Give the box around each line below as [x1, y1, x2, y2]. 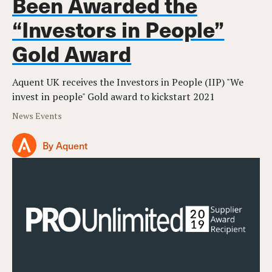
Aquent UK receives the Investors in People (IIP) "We [12, 75, 243, 89]
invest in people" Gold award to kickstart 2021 [12, 90, 215, 104]
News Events [12, 110, 63, 122]
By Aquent [42, 138, 87, 152]
